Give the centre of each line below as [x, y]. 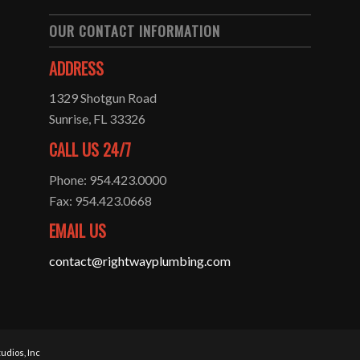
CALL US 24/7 [90, 149]
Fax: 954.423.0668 [101, 200]
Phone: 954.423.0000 [108, 179]
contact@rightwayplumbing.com [140, 260]
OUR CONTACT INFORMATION [135, 30]
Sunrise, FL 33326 [98, 119]
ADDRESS [77, 68]
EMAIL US [78, 231]
